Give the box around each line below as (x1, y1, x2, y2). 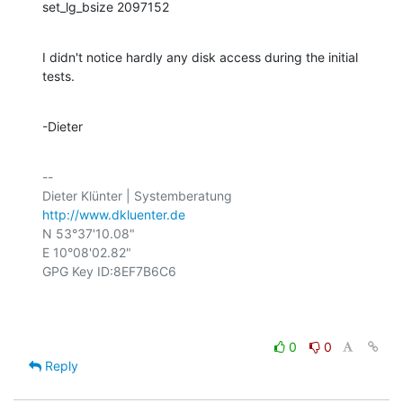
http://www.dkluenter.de (42, 206, 185, 222)
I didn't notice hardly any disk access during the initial (42, 49, 358, 65)
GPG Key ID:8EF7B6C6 (42, 263, 176, 279)
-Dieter (42, 118, 83, 134)
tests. (42, 67, 75, 84)
